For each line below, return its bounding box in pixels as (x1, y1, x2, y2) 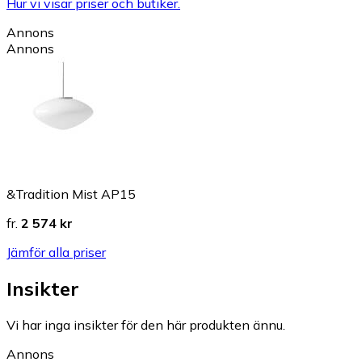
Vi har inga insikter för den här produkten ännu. (6, 317, 285, 334)
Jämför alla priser (6, 244, 106, 261)
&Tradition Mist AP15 (6, 186, 136, 203)
